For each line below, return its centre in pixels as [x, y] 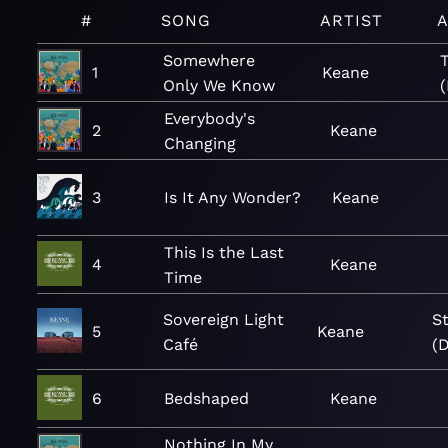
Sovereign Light [224, 319]
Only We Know [219, 85]
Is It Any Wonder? [233, 197]
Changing [200, 143]
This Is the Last [224, 252]
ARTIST [351, 20]
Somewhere [209, 60]
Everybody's [210, 118]
